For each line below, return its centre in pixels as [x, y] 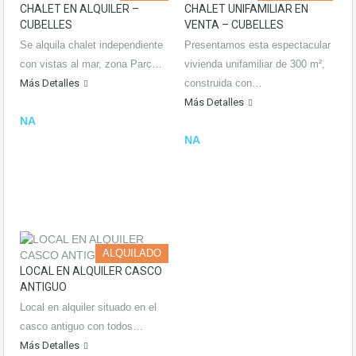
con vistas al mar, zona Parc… [91, 64]
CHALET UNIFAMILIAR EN [246, 9]
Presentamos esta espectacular [257, 45]
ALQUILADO [132, 253]
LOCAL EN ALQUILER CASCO [91, 271]
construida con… [223, 83]
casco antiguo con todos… [81, 327]
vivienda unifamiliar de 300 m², [255, 64]
